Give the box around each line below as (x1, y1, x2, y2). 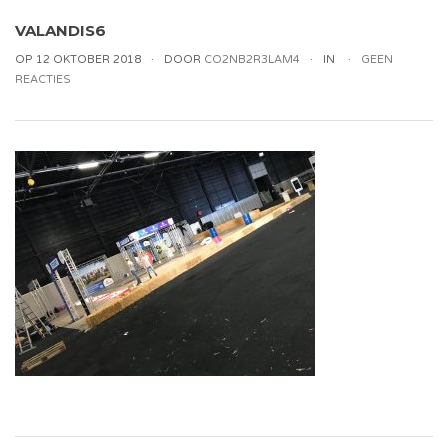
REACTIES (15, 73, 71, 86)
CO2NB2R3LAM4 (204, 53, 300, 66)
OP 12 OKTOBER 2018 (15, 53, 141, 66)
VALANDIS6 (15, 21, 106, 40)
